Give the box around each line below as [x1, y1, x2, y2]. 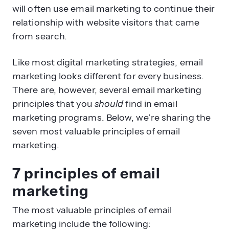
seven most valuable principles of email [12, 125, 180, 137]
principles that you [12, 98, 95, 109]
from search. [12, 30, 67, 42]
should [94, 98, 124, 109]
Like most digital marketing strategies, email [12, 56, 203, 68]
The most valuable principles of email [12, 204, 172, 216]
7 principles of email [12, 164, 161, 182]
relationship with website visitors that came [12, 16, 199, 28]
